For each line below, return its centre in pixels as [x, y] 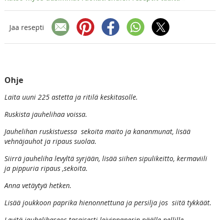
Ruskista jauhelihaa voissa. [46, 114]
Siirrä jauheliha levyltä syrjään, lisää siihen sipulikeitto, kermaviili [107, 159]
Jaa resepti [27, 27]
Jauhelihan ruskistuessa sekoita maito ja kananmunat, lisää [97, 132]
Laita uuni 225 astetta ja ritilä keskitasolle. [71, 97]
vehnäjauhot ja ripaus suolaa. [50, 141]
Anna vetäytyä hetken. [38, 186]
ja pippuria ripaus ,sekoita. [46, 168]
